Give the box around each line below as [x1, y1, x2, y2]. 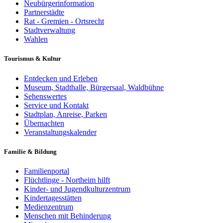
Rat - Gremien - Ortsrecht [24, 17, 104, 26]
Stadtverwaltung [24, 26, 75, 35]
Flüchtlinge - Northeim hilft [24, 175, 110, 184]
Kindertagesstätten [24, 193, 82, 202]
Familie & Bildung [4, 147, 57, 155]
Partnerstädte [24, 8, 64, 17]
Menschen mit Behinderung [24, 211, 111, 220]
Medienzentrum [24, 202, 73, 211]
